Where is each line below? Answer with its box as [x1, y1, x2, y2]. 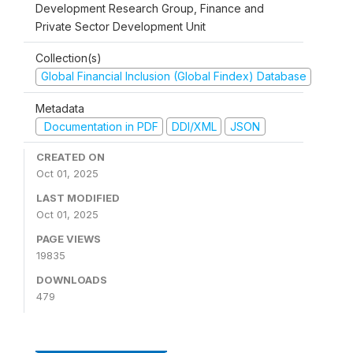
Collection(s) [35, 51, 102, 65]
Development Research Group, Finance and [35, 2, 264, 15]
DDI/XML [171, 119, 217, 133]
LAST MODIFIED [36, 191, 120, 204]
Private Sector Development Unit [35, 20, 206, 33]
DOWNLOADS [36, 273, 107, 286]
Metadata [35, 101, 84, 115]
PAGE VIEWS [36, 232, 101, 245]
